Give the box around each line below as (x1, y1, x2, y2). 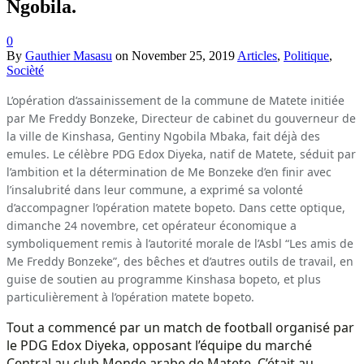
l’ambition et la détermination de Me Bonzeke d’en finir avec (6, 163, 331, 180)
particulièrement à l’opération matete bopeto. (6, 288, 254, 305)
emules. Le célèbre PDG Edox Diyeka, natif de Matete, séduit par (6, 145, 356, 162)
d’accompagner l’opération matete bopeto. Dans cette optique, (6, 199, 345, 215)
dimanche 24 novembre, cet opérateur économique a (6, 217, 297, 233)
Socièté (6, 63, 44, 77)
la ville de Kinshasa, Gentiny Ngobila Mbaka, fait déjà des (6, 128, 320, 144)
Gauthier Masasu (25, 48, 112, 63)
